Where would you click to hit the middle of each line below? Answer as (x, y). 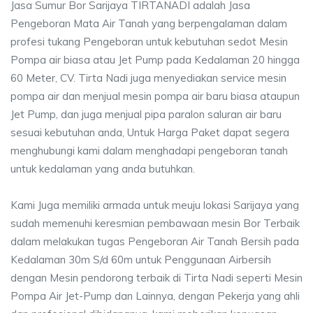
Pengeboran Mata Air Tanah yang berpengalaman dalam (149, 23)
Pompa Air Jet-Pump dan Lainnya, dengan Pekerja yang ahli (155, 296)
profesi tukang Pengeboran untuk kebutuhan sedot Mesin (149, 42)
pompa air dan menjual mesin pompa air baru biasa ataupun (155, 96)
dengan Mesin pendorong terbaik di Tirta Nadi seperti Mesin (156, 278)
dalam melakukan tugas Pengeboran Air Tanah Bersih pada (155, 241)
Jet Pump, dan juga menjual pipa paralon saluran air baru (146, 114)
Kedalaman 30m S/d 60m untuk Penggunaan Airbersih (141, 260)
